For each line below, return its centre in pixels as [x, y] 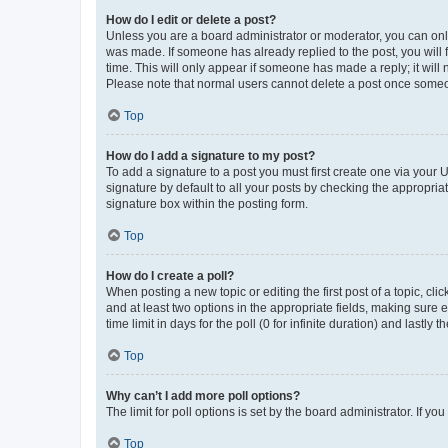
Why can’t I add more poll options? [203, 395]
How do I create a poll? [170, 275]
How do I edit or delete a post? [191, 19]
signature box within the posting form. [207, 203]
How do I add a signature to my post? [210, 155]
